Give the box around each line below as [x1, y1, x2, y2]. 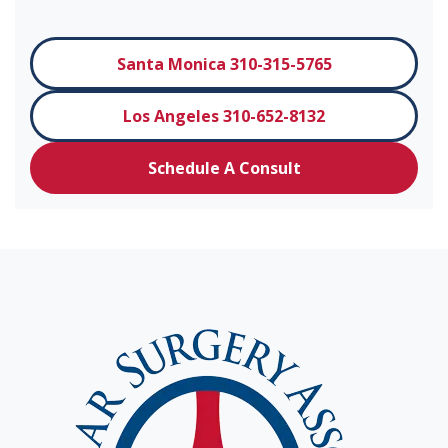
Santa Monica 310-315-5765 [116, 52, 332, 75]
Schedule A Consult [147, 157, 301, 180]
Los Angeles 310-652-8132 [123, 104, 325, 127]
